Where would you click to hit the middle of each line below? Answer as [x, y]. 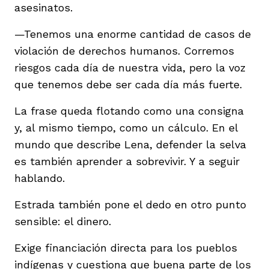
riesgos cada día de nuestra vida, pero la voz [130, 67]
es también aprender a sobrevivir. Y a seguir [127, 161]
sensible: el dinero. [63, 221]
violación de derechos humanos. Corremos [124, 50]
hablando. [40, 178]
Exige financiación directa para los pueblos [126, 247]
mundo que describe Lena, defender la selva [130, 144]
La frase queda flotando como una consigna [129, 110]
